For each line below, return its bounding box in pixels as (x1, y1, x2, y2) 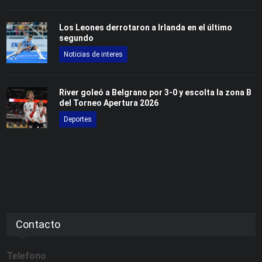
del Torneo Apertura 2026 (59, 98, 159, 108)
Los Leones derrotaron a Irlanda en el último (59, 22, 233, 32)
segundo (59, 33, 94, 43)
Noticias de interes (64, 50, 123, 58)
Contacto (16, 218, 61, 230)
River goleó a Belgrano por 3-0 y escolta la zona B (59, 87, 252, 97)
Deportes (64, 115, 92, 123)
